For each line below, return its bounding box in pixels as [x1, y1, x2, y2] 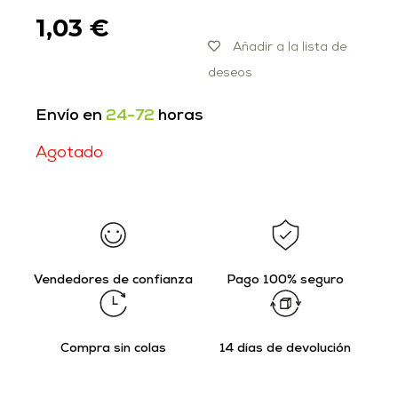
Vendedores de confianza [33, 273, 193, 287]
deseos [208, 67, 252, 81]
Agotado [36, 145, 103, 163]
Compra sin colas [60, 341, 166, 355]
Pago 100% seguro [227, 273, 344, 287]
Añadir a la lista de [233, 41, 346, 55]
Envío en [36, 107, 106, 125]
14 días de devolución [219, 341, 351, 355]
